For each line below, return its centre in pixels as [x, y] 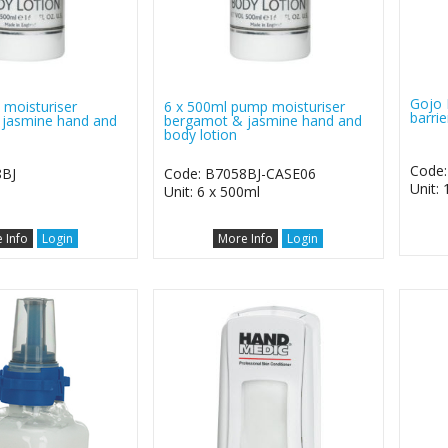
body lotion [201, 134]
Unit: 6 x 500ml [212, 191]
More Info [246, 238]
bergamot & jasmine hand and [263, 120]
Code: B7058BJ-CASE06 [240, 173]
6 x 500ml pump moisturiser [255, 106]
